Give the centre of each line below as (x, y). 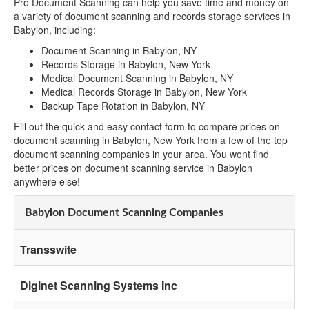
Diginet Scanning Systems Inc (99, 286)
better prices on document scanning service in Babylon (133, 168)
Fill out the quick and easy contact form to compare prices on (147, 127)
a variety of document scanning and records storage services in (152, 16)
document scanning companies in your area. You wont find (141, 154)
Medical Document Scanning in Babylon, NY (137, 78)
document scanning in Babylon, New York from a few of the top (151, 140)
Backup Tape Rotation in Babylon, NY (123, 106)
